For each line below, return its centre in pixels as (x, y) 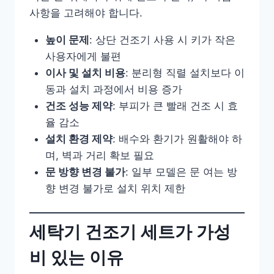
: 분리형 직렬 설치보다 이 (185, 72)
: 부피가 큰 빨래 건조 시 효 (175, 106)
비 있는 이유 (76, 257)
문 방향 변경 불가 (85, 172)
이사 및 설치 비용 (85, 72)
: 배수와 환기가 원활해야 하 (177, 139)
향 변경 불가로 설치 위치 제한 (115, 188)
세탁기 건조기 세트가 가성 (130, 231)
